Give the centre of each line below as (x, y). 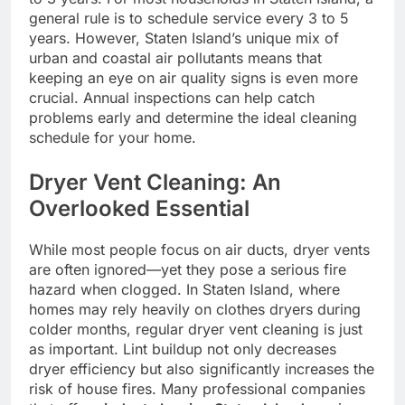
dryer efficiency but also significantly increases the (202, 368)
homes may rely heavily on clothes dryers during (195, 309)
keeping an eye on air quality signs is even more (193, 78)
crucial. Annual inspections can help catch (172, 98)
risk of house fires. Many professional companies (197, 388)
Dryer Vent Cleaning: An (155, 183)
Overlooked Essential (139, 209)
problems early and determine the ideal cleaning (193, 118)
